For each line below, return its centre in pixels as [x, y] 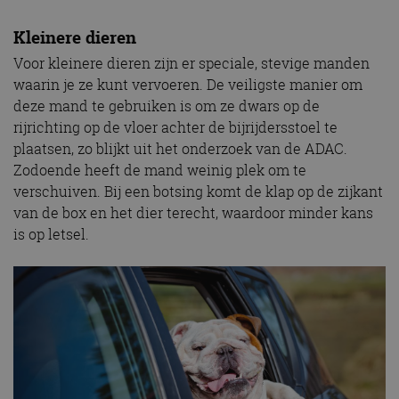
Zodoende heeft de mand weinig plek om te [160, 171]
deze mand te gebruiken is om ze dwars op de [167, 106]
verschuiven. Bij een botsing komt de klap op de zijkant [198, 192]
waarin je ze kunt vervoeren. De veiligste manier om [188, 85]
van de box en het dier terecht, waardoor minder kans [193, 213]
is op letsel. [51, 235]
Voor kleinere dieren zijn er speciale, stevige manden [191, 64]
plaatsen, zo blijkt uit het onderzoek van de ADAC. [180, 149]
